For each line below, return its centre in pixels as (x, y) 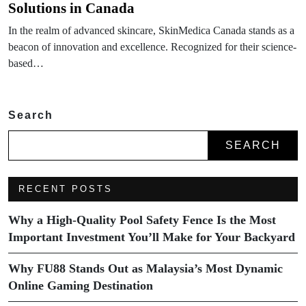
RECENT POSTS (66, 189)
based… (26, 63)
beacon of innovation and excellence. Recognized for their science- (152, 46)
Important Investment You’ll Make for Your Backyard (152, 237)
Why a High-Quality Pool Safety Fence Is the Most (142, 220)
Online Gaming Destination (81, 285)
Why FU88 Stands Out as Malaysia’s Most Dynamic (145, 268)
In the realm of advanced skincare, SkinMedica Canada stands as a (151, 30)
